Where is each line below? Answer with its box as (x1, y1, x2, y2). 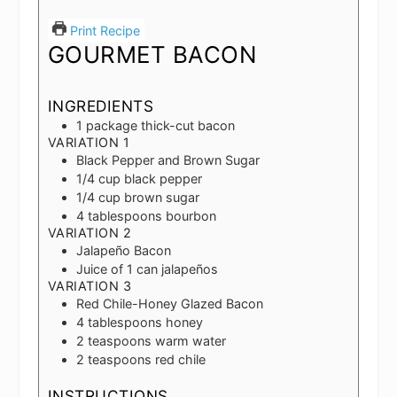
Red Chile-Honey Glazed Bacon (75, 295, 263, 311)
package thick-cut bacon (85, 117, 235, 133)
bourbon (165, 207, 216, 223)
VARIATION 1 (47, 134, 130, 150)
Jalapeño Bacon (75, 242, 171, 258)
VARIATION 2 (47, 224, 132, 240)
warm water (154, 332, 226, 348)
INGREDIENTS (47, 96, 154, 115)
